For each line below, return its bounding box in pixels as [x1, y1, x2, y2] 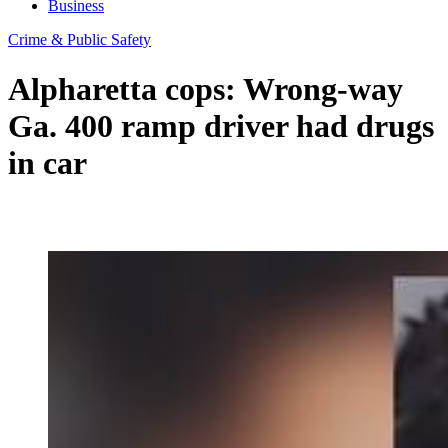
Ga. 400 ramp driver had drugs [8, 107, 434, 144]
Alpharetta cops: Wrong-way [8, 70, 403, 107]
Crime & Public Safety [8, 31, 151, 49]
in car [8, 144, 87, 181]
